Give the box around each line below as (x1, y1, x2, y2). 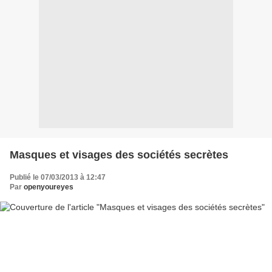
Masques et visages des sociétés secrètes (10, 148, 228, 161)
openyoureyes (24, 182, 73, 191)
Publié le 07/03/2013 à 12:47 (10, 172, 106, 182)
